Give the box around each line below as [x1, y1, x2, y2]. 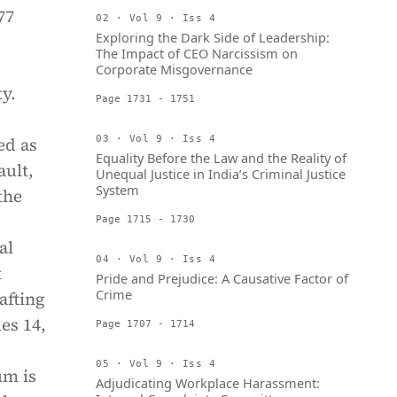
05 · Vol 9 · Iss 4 [96, 358, 216, 369]
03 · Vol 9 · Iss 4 [96, 133, 216, 144]
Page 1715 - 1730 [96, 214, 195, 224]
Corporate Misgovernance [96, 60, 253, 78]
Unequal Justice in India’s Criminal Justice [96, 165, 346, 183]
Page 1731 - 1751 [96, 93, 195, 104]
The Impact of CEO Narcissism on [96, 44, 298, 62]
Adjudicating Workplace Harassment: [96, 374, 320, 392]
